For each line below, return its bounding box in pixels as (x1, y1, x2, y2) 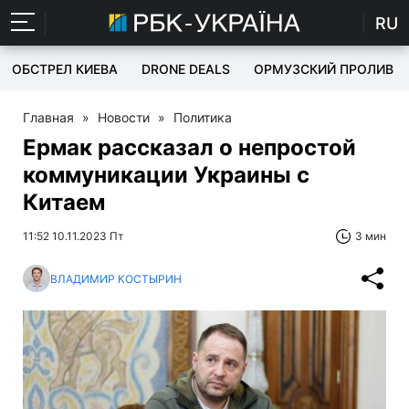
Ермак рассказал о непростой (23, 134, 356, 161)
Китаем (23, 189, 105, 215)
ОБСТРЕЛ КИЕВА (12, 61, 118, 77)
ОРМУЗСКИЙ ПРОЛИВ (254, 61, 393, 77)
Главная (23, 110, 74, 125)
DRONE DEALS (142, 61, 230, 77)
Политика (173, 110, 232, 125)
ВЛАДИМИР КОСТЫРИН (50, 271, 182, 286)
